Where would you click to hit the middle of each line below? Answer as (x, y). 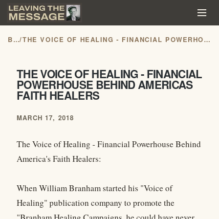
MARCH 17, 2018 (45, 118)
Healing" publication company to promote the (96, 203)
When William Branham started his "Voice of (95, 188)
